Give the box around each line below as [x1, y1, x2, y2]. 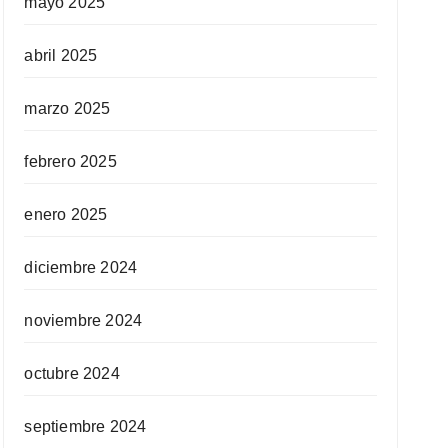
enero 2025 [24, 206, 108, 223]
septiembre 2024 [24, 418, 147, 435]
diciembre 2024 [24, 259, 138, 276]
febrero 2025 [24, 153, 117, 170]
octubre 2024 [24, 365, 120, 382]
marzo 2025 [24, 100, 111, 117]
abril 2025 [24, 47, 98, 64]
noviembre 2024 [24, 312, 143, 329]
